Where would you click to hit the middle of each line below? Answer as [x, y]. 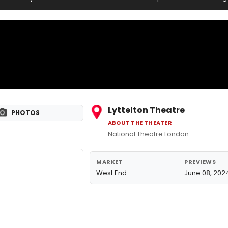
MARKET [110, 162]
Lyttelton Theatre [146, 110]
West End [111, 173]
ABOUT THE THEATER [140, 123]
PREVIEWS [200, 162]
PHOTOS [25, 113]
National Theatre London [148, 134]
